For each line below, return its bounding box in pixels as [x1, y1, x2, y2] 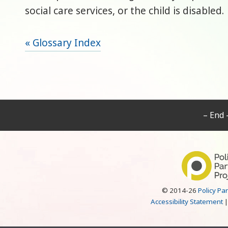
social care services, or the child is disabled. [25, 4, 224, 17]
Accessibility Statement [151, 197, 223, 207]
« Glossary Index [25, 36, 101, 49]
